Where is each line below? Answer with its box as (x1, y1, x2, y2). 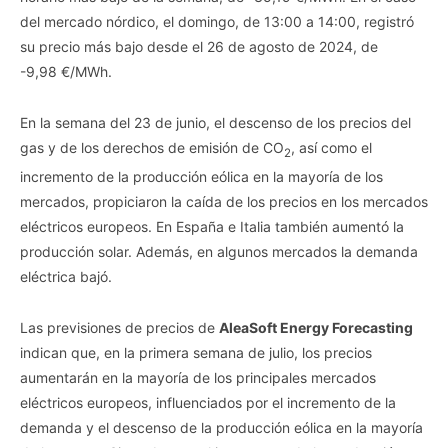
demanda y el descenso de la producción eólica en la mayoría (20, 418, 423, 436)
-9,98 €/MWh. (20, 62, 112, 80)
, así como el (291, 138, 372, 156)
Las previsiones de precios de (20, 318, 219, 336)
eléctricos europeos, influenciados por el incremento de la (20, 393, 396, 411)
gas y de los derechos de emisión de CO (20, 138, 284, 156)
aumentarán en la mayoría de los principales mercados (20, 368, 376, 386)
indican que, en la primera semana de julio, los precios (20, 343, 372, 361)
